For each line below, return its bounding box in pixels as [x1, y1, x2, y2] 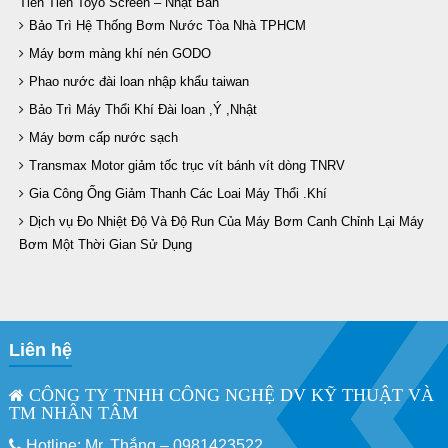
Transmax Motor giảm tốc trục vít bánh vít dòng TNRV [29, 158, 345, 173]
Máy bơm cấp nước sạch [29, 130, 178, 145]
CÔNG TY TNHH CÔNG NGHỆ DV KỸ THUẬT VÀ [24, 386, 434, 404]
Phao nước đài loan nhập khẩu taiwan [29, 74, 249, 89]
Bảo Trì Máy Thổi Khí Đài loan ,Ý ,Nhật [29, 102, 257, 117]
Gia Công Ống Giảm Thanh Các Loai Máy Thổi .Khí [29, 186, 327, 201]
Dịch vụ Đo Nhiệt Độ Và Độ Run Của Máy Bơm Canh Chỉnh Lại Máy [29, 214, 424, 229]
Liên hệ [9, 340, 72, 360]
